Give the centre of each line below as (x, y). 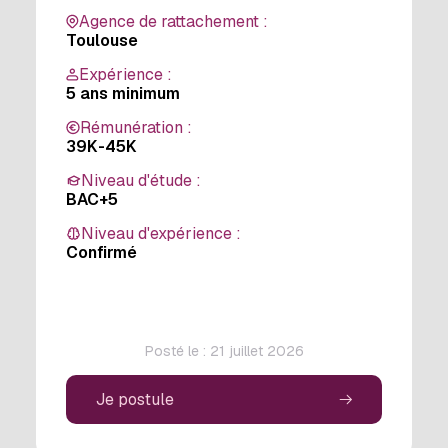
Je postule (135, 399)
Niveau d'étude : (141, 180)
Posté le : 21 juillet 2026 (224, 351)
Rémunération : (136, 127)
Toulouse (102, 40)
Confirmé (101, 252)
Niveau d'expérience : (161, 233)
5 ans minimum (123, 93)
